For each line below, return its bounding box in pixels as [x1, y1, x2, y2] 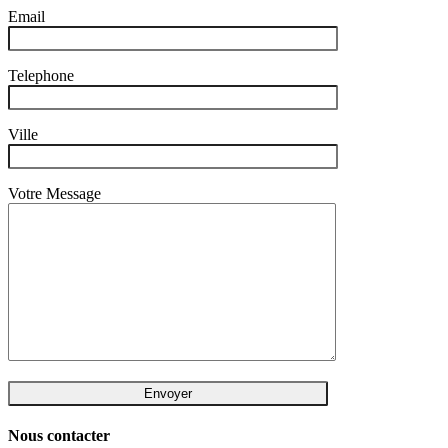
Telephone [8, 66, 74, 84]
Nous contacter [8, 427, 110, 445]
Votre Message [8, 184, 101, 202]
